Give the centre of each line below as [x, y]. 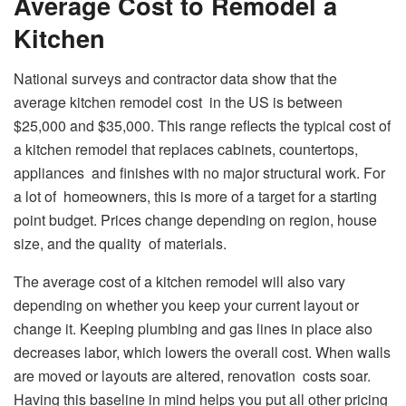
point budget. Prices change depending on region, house [195, 220]
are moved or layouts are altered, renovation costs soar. [192, 376]
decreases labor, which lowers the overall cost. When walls [202, 353]
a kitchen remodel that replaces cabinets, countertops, [186, 150]
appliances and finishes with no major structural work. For [199, 173]
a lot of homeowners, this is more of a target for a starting [195, 197]
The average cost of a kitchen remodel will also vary [183, 282]
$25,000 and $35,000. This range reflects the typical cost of [202, 126]
